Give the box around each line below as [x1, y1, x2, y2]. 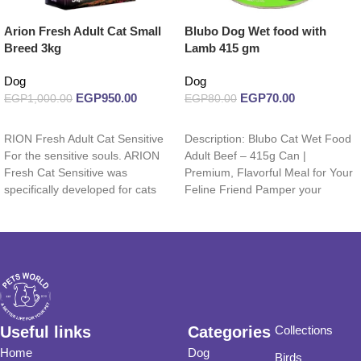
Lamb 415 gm [185, 41, 259, 56]
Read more [14, 117, 68, 130]
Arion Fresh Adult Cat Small [4, 24, 161, 39]
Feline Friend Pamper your [185, 184, 322, 197]
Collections [274, 322, 333, 337]
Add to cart [194, 117, 249, 130]
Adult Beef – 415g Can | [185, 150, 306, 163]
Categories [188, 322, 272, 341]
